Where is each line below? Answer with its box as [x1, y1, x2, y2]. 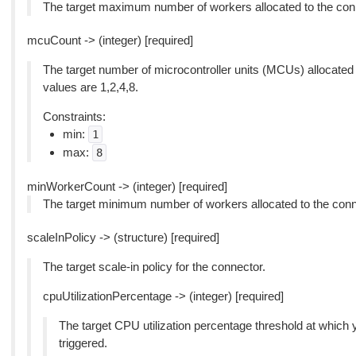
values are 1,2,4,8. [42, 80, 138, 94]
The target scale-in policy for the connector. [42, 260, 265, 273]
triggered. [58, 336, 107, 350]
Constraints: [42, 110, 106, 123]
